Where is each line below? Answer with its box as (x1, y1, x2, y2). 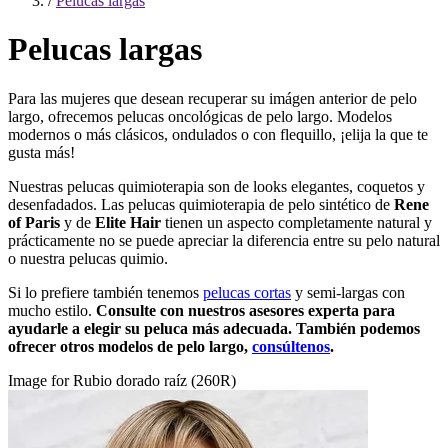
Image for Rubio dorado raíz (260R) (8, 371, 236, 389)
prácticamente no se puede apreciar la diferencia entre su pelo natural (8, 231, 440, 249)
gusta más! (8, 143, 75, 161)
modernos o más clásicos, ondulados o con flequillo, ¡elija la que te (8, 125, 428, 143)
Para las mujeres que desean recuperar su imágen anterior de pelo (8, 89, 417, 107)
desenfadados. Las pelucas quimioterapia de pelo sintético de (8, 195, 394, 213)
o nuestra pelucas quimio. (8, 249, 168, 267)
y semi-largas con (291, 283, 405, 301)
